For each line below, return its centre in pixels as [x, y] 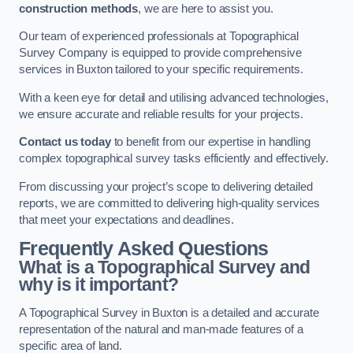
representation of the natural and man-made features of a [161, 329]
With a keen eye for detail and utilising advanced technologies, [174, 97]
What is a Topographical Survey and [165, 268]
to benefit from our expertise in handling [210, 142]
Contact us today [65, 142]
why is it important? [99, 285]
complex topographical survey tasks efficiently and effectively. [174, 159]
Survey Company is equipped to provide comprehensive [160, 53]
